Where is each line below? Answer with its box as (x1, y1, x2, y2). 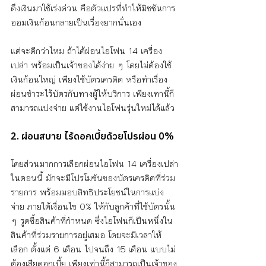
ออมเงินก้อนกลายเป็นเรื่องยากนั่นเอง (11, 15, 144, 30)
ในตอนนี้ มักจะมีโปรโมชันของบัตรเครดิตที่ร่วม (11, 171, 175, 185)
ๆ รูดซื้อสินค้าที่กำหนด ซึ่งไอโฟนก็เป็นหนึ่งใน (11, 214, 173, 228)
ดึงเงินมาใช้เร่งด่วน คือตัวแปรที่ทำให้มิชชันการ (11, 1, 175, 15)
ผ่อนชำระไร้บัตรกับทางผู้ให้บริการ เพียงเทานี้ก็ (11, 87, 174, 101)
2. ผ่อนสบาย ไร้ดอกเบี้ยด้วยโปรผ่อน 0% (11, 130, 174, 142)
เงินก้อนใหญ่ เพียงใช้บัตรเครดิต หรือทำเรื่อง (11, 72, 167, 87)
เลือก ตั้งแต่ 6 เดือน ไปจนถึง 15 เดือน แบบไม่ (11, 242, 176, 256)
